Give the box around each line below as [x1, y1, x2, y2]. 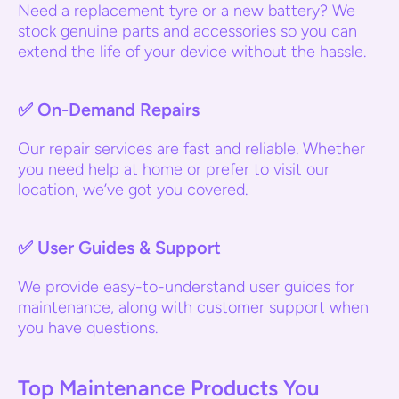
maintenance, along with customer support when [18, 297, 369, 317]
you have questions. [18, 318, 158, 338]
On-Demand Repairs [37, 99, 199, 120]
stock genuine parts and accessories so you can [18, 21, 357, 41]
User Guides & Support [37, 237, 221, 258]
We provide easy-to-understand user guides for [18, 277, 354, 297]
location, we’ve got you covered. [18, 180, 248, 199]
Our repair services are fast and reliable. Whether [18, 139, 365, 159]
